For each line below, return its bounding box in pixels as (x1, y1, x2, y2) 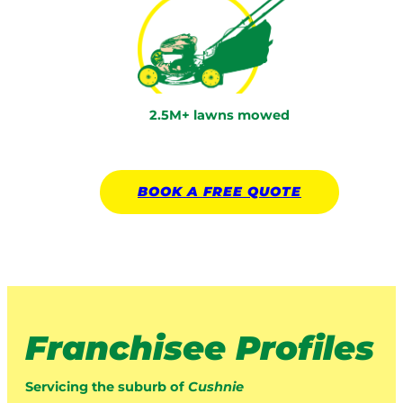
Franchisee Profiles (25, 327, 374, 369)
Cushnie (188, 378, 244, 395)
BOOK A (138, 183, 203, 200)
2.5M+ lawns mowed (149, 107, 290, 124)
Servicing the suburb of (25, 378, 188, 395)
